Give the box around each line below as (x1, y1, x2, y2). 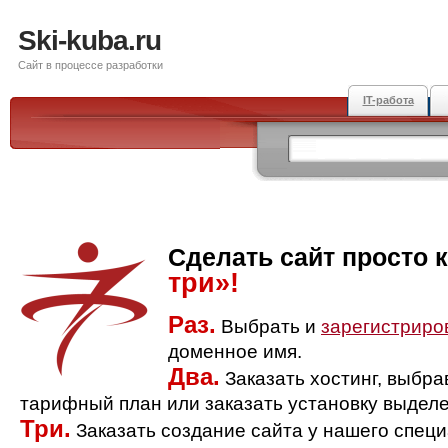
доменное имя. (168, 341, 302, 362)
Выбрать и (216, 316, 321, 337)
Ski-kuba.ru (18, 25, 161, 56)
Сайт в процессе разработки (18, 59, 163, 71)
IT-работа (362, 94, 414, 106)
